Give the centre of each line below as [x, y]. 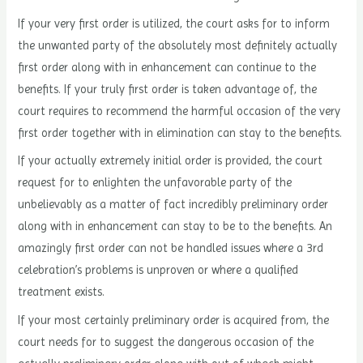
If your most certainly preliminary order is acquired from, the [174, 320]
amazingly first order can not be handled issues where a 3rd [171, 248]
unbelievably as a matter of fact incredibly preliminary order [173, 205]
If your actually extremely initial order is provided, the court [171, 161]
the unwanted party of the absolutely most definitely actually [178, 45]
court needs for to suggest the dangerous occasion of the [166, 342]
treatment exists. [62, 292]
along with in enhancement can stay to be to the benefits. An [175, 226]
